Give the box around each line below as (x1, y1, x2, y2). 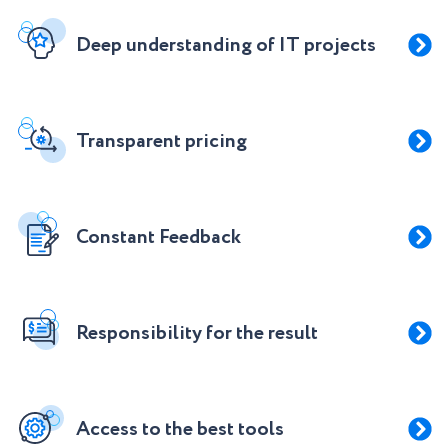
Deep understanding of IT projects (76, 31, 376, 60)
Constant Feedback (76, 223, 241, 252)
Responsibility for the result (76, 319, 318, 348)
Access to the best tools (76, 415, 284, 444)
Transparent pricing (76, 127, 247, 156)
